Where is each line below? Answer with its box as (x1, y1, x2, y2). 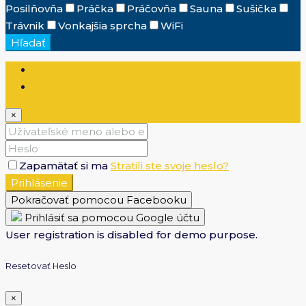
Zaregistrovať (33, 81, 105, 94)
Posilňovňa (5, 2, 63, 16)
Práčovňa (127, 2, 176, 16)
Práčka (76, 2, 113, 16)
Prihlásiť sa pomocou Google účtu (22, 211, 199, 225)
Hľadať (11, 36, 46, 50)
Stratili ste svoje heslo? (111, 159, 229, 173)
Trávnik (5, 19, 44, 33)
